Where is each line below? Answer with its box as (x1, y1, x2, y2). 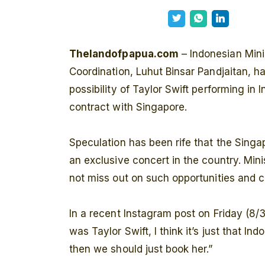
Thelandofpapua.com (69, 48, 179, 60)
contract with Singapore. (69, 101, 188, 114)
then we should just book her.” (69, 243, 213, 256)
